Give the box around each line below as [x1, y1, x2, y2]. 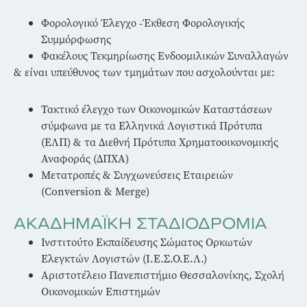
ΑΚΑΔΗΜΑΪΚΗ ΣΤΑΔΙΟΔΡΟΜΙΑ [14, 211, 267, 236]
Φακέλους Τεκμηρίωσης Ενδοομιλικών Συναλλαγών [41, 48, 288, 63]
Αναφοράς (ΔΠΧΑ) [41, 151, 129, 166]
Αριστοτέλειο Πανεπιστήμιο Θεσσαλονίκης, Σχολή [41, 267, 284, 282]
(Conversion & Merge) [41, 184, 149, 199]
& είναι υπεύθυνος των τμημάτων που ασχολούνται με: [14, 64, 275, 79]
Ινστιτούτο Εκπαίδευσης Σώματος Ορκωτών [41, 234, 252, 249]
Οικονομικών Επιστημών [41, 284, 160, 299]
